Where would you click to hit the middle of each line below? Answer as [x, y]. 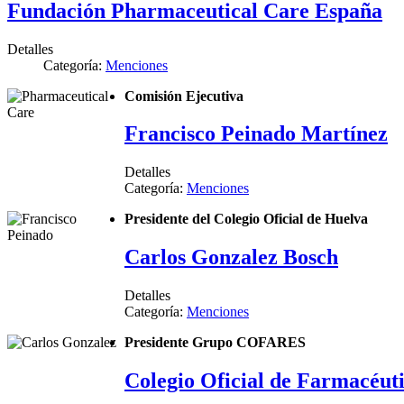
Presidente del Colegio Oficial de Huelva [246, 219]
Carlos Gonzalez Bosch [231, 257]
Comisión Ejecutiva [184, 96]
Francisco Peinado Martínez [256, 134]
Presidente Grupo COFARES [215, 343]
